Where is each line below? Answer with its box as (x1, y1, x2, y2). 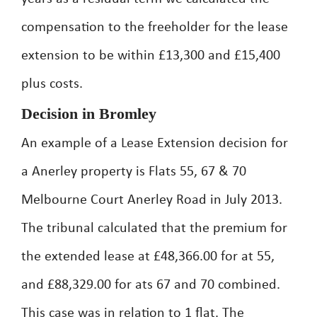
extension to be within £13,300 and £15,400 (21, 49, 280, 63)
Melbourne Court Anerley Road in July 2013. (21, 193, 282, 207)
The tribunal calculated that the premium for (21, 221, 287, 236)
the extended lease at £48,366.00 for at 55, (21, 250, 275, 264)
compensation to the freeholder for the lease (21, 21, 288, 35)
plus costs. (21, 77, 83, 91)
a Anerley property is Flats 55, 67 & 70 (21, 165, 246, 179)
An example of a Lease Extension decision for (21, 137, 288, 151)
